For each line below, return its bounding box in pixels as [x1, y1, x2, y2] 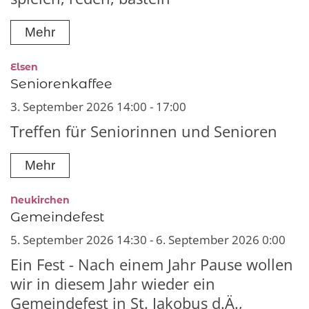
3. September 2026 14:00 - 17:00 [10, 99, 186, 115]
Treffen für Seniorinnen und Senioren [10, 121, 277, 142]
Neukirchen [10, 193, 70, 206]
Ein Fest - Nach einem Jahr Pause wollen [10, 254, 293, 275]
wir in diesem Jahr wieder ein [10, 273, 215, 294]
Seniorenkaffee [10, 75, 112, 92]
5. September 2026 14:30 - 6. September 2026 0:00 [10, 231, 286, 248]
